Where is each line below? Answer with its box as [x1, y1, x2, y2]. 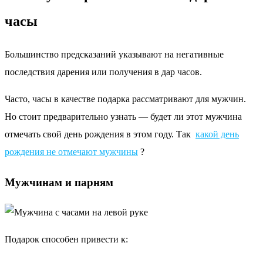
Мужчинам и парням [5, 176, 113, 189]
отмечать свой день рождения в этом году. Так [5, 129, 195, 140]
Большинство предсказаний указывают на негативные [5, 49, 224, 60]
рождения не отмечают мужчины [5, 147, 138, 157]
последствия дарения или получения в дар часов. [5, 67, 202, 77]
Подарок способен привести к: [5, 234, 128, 244]
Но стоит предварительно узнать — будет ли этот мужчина [5, 112, 242, 122]
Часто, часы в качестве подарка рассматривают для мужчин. [5, 94, 246, 104]
